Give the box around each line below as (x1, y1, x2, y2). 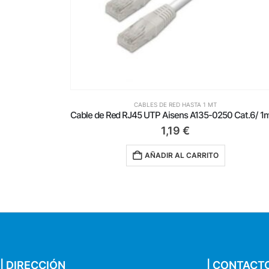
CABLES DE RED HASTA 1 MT (139, 100, 223, 108)
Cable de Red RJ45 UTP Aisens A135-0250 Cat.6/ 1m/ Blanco (47, 109, 55, 121)
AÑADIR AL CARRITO (150, 150, 224, 160)
